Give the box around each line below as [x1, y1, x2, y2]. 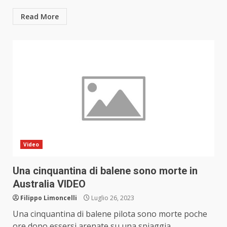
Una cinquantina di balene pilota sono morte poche [13, 208, 207, 220]
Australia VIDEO [13, 178, 86, 191]
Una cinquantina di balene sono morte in [13, 165, 198, 177]
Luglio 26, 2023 [90, 194, 134, 203]
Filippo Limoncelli [20, 194, 77, 203]
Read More [21, 12, 59, 22]
